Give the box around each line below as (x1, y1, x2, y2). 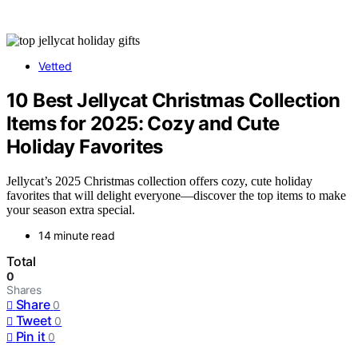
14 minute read (38, 228, 115, 242)
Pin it (15, 328, 46, 344)
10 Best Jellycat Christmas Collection (6, 88, 340, 112)
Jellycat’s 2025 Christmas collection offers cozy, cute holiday (6, 173, 312, 188)
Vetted (38, 59, 72, 73)
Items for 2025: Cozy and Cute (6, 111, 280, 135)
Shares (6, 282, 42, 296)
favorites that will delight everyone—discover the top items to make (6, 188, 346, 202)
